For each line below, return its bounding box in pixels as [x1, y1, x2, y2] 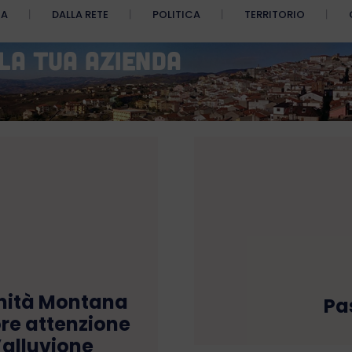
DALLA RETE [52, 7, 108, 23]
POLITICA [152, 7, 200, 23]
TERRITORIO [244, 7, 305, 23]
